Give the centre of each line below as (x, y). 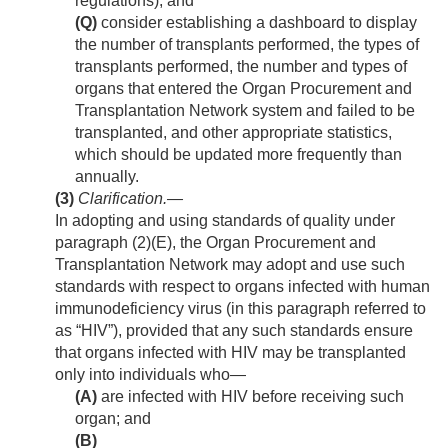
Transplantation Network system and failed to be (245, 111)
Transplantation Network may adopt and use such (230, 265)
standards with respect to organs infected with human (242, 287)
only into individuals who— (150, 375)
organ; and (113, 419)
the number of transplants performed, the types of (247, 45)
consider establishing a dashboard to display (257, 23)
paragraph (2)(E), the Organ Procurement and (215, 243)
